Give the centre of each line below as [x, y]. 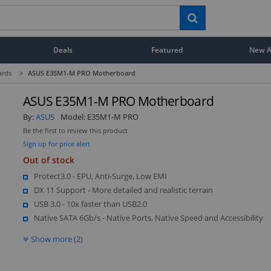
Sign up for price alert [56, 143]
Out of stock [48, 160]
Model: [73, 116]
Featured [167, 50]
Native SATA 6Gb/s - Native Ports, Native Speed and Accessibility [148, 217]
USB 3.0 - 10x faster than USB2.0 [90, 204]
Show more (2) [57, 239]
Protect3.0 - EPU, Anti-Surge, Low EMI [100, 176]
